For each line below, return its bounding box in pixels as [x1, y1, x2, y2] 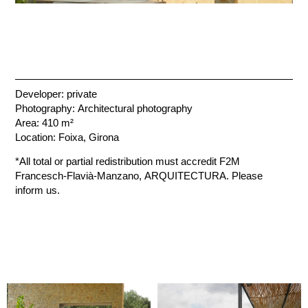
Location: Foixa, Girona [15, 131, 120, 143]
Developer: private [15, 87, 98, 100]
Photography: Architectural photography [15, 102, 193, 114]
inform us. [15, 184, 60, 197]
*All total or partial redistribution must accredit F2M [15, 155, 241, 168]
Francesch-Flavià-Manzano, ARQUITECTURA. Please [15, 170, 263, 182]
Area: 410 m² [15, 116, 74, 129]
